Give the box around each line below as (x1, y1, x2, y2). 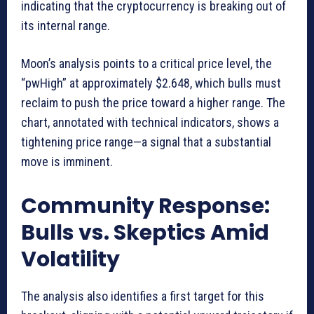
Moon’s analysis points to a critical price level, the (21, 56, 272, 71)
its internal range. (21, 18, 110, 34)
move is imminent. (21, 154, 113, 170)
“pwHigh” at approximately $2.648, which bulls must (21, 76, 281, 91)
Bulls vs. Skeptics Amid (21, 218, 269, 248)
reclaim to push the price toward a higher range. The (21, 95, 285, 111)
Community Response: (21, 191, 270, 221)
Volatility (21, 245, 120, 275)
